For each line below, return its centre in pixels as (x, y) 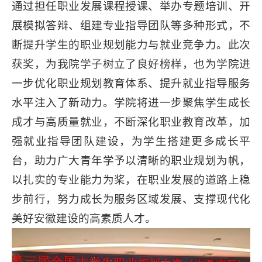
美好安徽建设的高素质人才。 (84, 219)
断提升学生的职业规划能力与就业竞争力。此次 (131, 45)
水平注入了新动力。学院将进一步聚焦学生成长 (131, 103)
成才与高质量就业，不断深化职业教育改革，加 (131, 122)
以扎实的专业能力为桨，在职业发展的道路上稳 (131, 180)
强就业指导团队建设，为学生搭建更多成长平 (131, 142)
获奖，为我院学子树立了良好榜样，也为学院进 (131, 64)
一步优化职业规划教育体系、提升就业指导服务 (131, 84)
